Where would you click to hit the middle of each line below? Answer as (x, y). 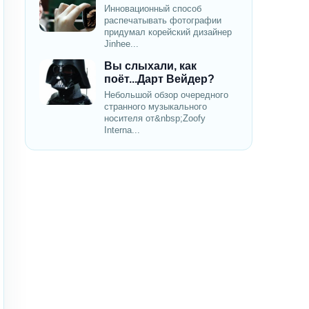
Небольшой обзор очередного (166, 95)
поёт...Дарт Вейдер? (159, 79)
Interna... (122, 130)
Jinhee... (121, 44)
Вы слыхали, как (150, 66)
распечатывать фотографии (163, 21)
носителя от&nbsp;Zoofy (155, 119)
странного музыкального (156, 107)
